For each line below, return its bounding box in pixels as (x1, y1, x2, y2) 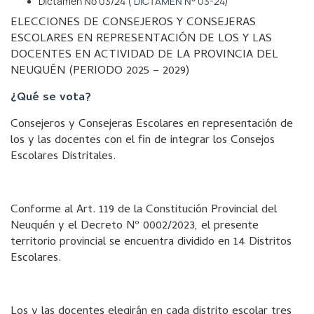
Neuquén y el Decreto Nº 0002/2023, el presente (11, 217, 259, 236)
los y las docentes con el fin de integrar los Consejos (11, 131, 275, 151)
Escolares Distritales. (11, 147, 116, 167)
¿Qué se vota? (11, 88, 91, 108)
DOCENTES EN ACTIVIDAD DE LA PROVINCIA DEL (11, 46, 278, 65)
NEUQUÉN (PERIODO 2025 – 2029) (11, 62, 189, 81)
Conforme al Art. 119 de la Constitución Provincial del (11, 200, 277, 220)
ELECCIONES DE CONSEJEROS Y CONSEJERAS (11, 13, 256, 33)
